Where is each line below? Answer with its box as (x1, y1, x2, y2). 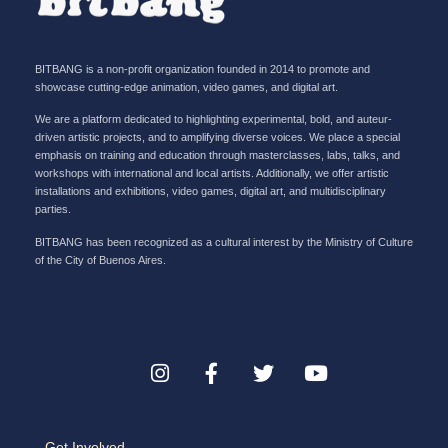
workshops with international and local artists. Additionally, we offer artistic (35, 167, 389, 180)
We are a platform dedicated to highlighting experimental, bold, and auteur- (35, 113, 392, 126)
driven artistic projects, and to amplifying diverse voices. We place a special (35, 131, 400, 144)
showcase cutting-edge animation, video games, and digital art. (35, 80, 338, 93)
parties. (35, 203, 71, 216)
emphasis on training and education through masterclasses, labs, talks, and (35, 149, 400, 162)
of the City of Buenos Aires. (35, 253, 166, 266)
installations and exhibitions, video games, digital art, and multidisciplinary (35, 185, 386, 198)
